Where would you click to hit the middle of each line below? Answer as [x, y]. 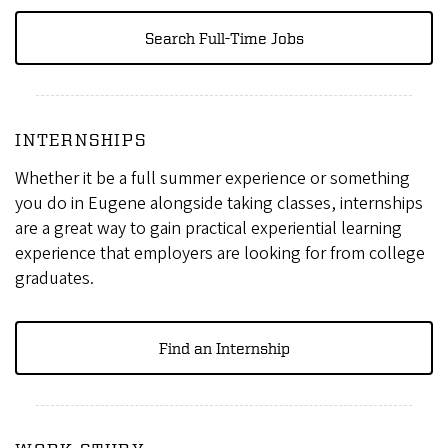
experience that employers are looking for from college [220, 254]
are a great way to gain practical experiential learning [208, 229]
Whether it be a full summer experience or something [212, 179]
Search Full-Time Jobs [224, 38]
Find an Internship [224, 348]
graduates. [54, 279]
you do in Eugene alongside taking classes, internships [219, 204]
